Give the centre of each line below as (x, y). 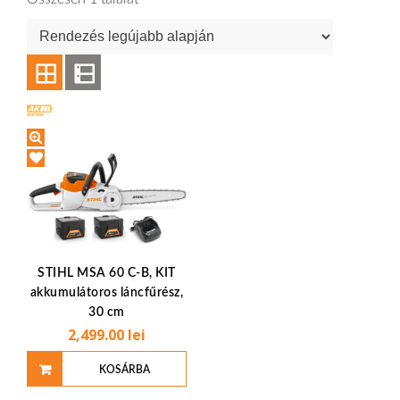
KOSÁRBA (125, 370)
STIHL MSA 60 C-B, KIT (107, 274)
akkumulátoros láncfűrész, (107, 293)
